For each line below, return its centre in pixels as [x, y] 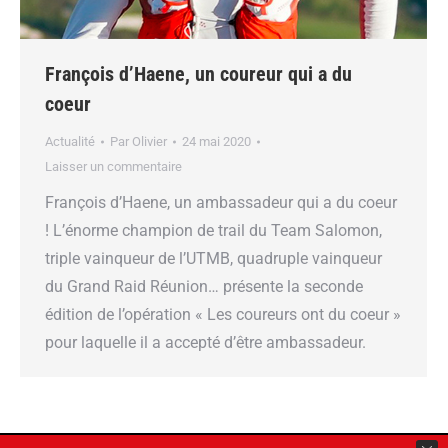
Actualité [70, 142]
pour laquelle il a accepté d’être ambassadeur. [205, 343]
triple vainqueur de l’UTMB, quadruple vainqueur [213, 259]
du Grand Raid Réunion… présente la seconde [204, 287]
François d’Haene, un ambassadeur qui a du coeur [221, 203]
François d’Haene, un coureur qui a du [198, 74]
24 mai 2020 [216, 142]
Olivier [149, 142]
